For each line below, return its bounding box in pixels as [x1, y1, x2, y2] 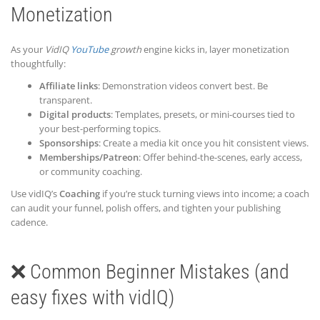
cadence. [11, 215, 48, 229]
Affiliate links [39, 79, 98, 92]
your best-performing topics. [39, 121, 161, 135]
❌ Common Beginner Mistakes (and [11, 259, 289, 284]
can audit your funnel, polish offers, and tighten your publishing [11, 201, 281, 214]
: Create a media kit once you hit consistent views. [99, 136, 309, 149]
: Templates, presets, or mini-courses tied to [111, 107, 295, 121]
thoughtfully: [11, 56, 66, 70]
